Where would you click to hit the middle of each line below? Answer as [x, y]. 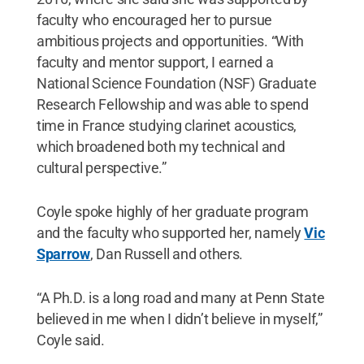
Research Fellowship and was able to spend [172, 104]
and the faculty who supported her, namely [170, 232]
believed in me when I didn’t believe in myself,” [179, 318]
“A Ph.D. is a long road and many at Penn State [180, 297]
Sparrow [63, 253]
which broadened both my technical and [160, 146]
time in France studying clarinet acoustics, [167, 125]
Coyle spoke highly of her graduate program [172, 211]
